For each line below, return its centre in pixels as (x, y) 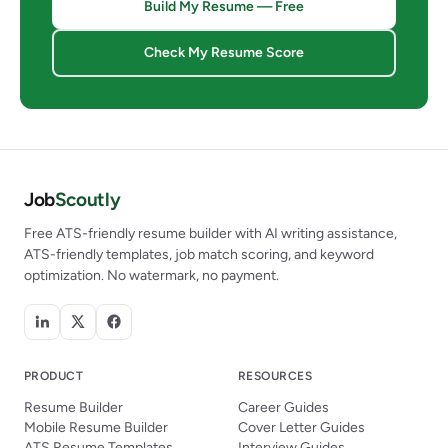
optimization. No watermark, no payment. (151, 276)
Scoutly (87, 199)
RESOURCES (275, 375)
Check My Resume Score (224, 52)
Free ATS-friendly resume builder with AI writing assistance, (210, 234)
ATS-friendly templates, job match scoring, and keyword (199, 255)
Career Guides (283, 408)
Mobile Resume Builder (96, 428)
